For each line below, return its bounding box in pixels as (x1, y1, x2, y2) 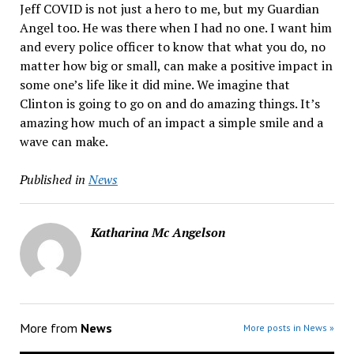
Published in (19, 171, 85, 188)
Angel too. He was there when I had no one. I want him (19, 19, 332, 36)
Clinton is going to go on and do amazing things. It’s (19, 95, 320, 112)
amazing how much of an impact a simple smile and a (19, 114, 323, 131)
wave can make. (19, 133, 108, 150)
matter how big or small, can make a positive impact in (19, 57, 333, 74)
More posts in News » (243, 322, 335, 333)
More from (19, 320, 81, 336)
